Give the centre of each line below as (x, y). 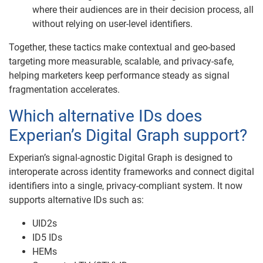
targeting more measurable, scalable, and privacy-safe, (121, 61)
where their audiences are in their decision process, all (143, 10)
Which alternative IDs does (105, 116)
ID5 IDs (47, 237)
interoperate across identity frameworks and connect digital (131, 172)
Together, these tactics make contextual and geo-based (122, 47)
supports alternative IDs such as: (76, 200)
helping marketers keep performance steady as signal (119, 75)
